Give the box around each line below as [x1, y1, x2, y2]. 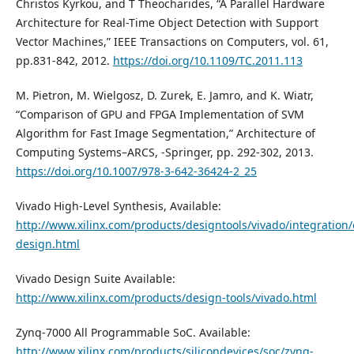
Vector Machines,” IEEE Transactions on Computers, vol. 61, [15, 34, 329, 50]
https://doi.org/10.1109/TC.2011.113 [112, 53, 303, 69]
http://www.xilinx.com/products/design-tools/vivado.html [15, 290, 317, 306]
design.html [15, 236, 80, 252]
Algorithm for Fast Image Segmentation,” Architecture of [15, 126, 315, 141]
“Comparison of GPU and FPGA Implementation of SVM [15, 107, 304, 122]
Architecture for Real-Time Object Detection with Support [15, 15, 318, 31]
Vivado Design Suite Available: [15, 271, 175, 287]
